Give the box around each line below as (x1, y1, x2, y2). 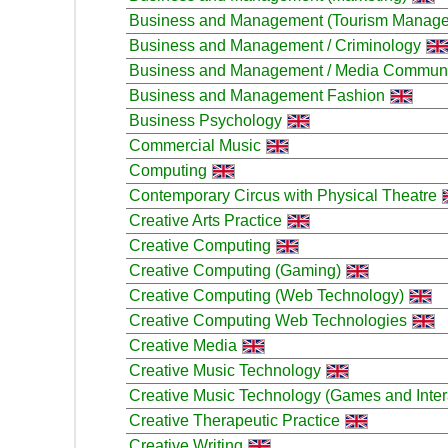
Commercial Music (129, 136, 261, 154)
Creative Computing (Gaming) (129, 261, 341, 279)
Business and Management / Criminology (129, 36, 421, 54)
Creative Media (129, 336, 237, 354)
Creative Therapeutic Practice (129, 411, 340, 429)
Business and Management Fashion (129, 86, 385, 104)
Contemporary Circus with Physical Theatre (129, 186, 437, 204)
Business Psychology (129, 111, 282, 129)
